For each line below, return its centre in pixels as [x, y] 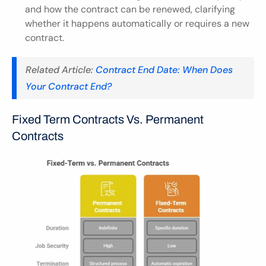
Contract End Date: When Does [163, 69]
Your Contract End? [69, 86]
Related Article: [59, 69]
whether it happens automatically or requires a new [137, 24]
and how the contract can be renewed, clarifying [130, 9]
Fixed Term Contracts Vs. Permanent [108, 120]
